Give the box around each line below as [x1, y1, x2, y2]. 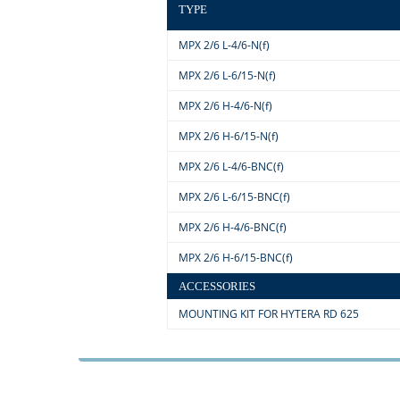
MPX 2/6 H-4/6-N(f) [178, 98, 272, 113]
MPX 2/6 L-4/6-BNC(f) [178, 159, 284, 174]
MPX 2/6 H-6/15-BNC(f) [178, 250, 293, 265]
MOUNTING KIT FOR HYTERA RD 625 [178, 306, 359, 321]
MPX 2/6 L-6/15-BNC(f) [178, 189, 290, 204]
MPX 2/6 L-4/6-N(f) [178, 37, 270, 53]
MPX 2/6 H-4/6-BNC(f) [178, 220, 287, 235]
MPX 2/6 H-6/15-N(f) [178, 129, 279, 144]
